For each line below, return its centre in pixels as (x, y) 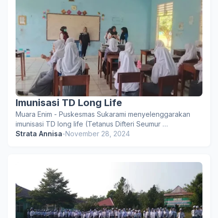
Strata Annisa (39, 134)
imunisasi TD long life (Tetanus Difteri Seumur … (92, 124)
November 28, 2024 (98, 134)
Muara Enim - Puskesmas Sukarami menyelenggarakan (103, 114)
